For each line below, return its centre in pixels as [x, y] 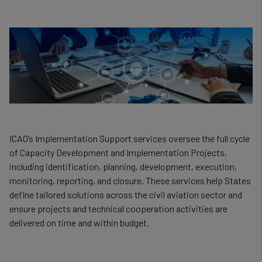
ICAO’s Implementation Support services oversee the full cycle [130, 138]
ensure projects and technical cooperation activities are [118, 208]
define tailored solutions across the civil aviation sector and [126, 194]
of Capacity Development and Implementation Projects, [118, 152]
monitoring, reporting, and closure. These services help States [130, 180]
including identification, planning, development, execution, [123, 166]
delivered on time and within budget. [79, 223]
